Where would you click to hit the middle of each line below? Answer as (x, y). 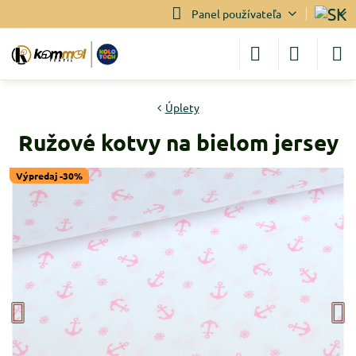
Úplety (182, 107)
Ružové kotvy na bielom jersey (178, 142)
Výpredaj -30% (49, 176)
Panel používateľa (236, 14)
